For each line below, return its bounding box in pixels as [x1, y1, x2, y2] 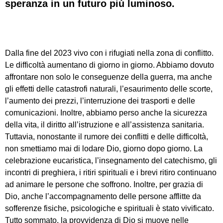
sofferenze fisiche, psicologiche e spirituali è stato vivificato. [5, 204, 214, 213]
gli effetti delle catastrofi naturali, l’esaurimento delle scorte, [5, 85, 213, 94]
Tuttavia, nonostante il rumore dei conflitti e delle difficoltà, [5, 132, 208, 141]
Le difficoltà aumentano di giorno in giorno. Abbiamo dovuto [5, 61, 214, 70]
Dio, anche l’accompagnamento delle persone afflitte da [5, 192, 201, 201]
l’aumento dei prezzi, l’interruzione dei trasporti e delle [5, 97, 195, 106]
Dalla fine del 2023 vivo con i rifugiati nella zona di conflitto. [5, 49, 214, 58]
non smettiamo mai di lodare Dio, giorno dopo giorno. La [5, 144, 203, 153]
